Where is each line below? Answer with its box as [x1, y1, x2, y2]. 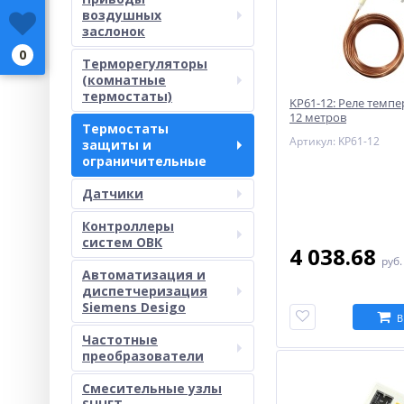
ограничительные [82, 152, 207, 170]
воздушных [82, 6, 161, 23]
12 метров [289, 109, 346, 125]
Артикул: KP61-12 [289, 133, 380, 149]
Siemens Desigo [82, 298, 186, 316]
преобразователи [82, 347, 204, 364]
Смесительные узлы [82, 380, 222, 397]
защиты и [82, 136, 151, 153]
